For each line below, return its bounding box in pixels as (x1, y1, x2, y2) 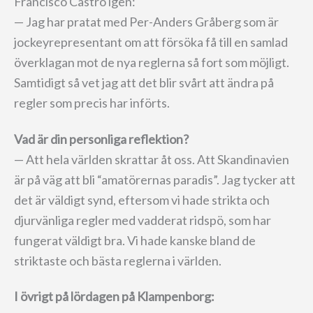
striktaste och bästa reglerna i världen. (14, 252, 221, 268)
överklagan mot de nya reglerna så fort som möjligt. (14, 54, 289, 71)
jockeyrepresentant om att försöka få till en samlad (14, 34, 288, 50)
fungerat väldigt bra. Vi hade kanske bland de (14, 232, 256, 248)
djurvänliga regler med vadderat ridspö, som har (14, 212, 271, 228)
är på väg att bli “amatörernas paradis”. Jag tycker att (14, 171, 296, 187)
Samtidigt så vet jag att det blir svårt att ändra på (14, 75, 274, 91)
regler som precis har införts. (14, 95, 170, 111)
